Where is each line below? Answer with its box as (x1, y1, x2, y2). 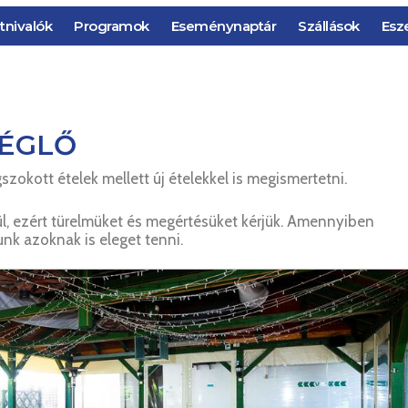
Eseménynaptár (170, 17, 277, 35)
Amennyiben (287, 212, 374, 231)
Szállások (298, 17, 360, 35)
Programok (74, 17, 149, 35)
